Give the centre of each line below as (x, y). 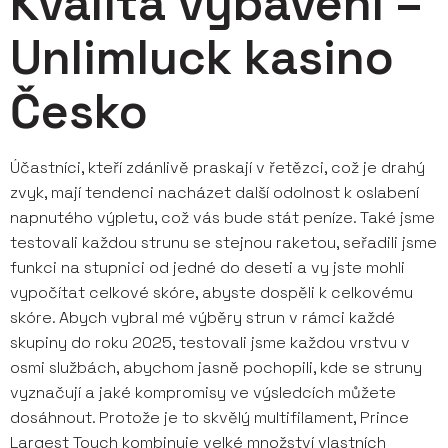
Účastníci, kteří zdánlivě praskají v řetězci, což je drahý (217, 167)
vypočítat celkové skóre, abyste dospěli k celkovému (211, 292)
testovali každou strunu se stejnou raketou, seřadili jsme (223, 242)
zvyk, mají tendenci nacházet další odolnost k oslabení (214, 192)
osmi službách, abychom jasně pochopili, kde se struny (216, 367)
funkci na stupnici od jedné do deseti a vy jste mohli (207, 267)
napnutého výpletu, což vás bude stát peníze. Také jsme (222, 217)
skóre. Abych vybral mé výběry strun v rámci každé (202, 317)
